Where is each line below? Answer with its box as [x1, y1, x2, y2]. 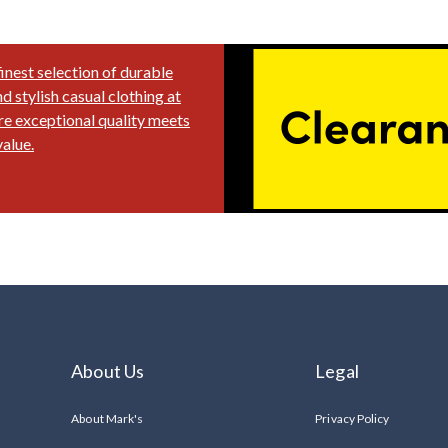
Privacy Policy [315, 411, 389, 427]
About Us [71, 360, 144, 383]
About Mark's [71, 411, 143, 427]
